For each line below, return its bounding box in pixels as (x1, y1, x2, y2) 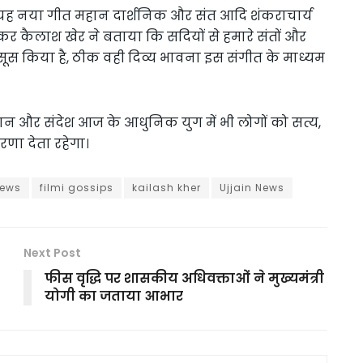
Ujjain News (220, 180, 284, 194)
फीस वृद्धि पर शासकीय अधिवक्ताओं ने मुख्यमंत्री (45, 268, 324, 288)
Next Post (23, 244, 81, 261)
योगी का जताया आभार (45, 286, 183, 305)
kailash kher (132, 180, 201, 194)
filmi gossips (40, 180, 113, 194)
